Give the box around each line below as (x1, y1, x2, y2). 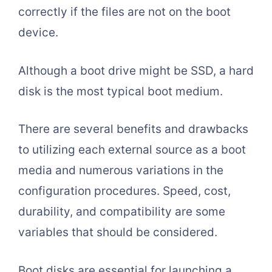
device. (18, 25, 58, 40)
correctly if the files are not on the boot (18, 5, 231, 19)
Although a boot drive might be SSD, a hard (18, 63, 254, 78)
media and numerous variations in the (18, 163, 223, 178)
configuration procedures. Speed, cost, (18, 184, 231, 199)
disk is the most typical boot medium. (18, 84, 223, 98)
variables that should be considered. (18, 225, 217, 240)
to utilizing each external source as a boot (18, 143, 246, 157)
